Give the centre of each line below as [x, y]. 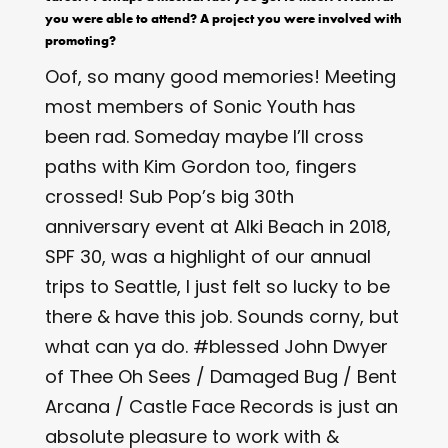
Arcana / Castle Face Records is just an [221, 406]
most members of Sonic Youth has [200, 106]
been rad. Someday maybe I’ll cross [204, 136]
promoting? [80, 40]
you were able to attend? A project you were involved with [223, 18]
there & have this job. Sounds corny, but [221, 316]
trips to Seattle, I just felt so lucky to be [217, 286]
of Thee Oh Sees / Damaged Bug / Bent [220, 376]
